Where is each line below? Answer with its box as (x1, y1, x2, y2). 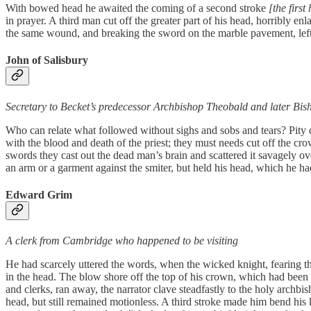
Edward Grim (6, 188, 72, 201)
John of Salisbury (6, 54, 88, 67)
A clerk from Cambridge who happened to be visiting (6, 235, 238, 247)
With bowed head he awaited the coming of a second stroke (6, 2, 269, 15)
